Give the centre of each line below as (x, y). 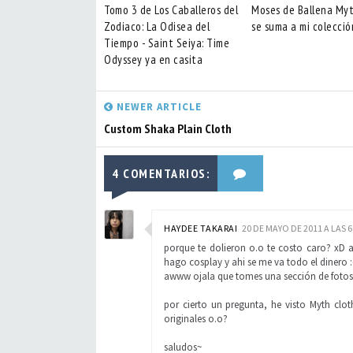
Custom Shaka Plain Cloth (168, 128)
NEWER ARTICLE (158, 107)
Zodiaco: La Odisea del (157, 26)
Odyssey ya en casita (153, 59)
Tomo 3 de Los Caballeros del (171, 10)
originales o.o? (196, 319)
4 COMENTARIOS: (161, 173)
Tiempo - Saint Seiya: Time (167, 43)
